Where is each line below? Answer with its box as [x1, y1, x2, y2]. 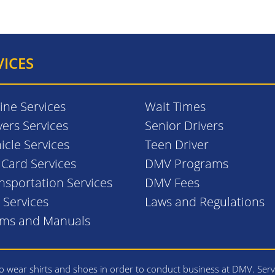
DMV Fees [144, 174, 199, 191]
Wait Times [144, 98, 206, 115]
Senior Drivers [144, 117, 223, 134]
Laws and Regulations [144, 193, 265, 210]
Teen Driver [144, 136, 209, 153]
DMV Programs [144, 155, 228, 172]
